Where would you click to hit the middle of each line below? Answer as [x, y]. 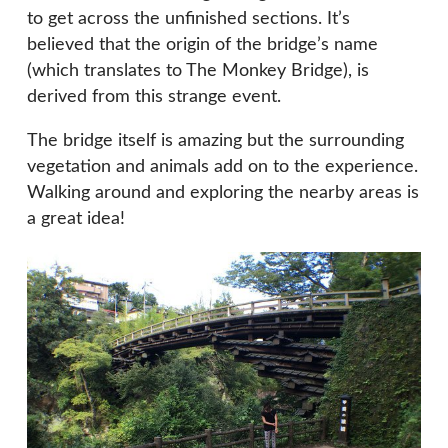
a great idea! [76, 218]
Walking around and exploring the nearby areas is [223, 192]
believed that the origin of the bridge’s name [202, 44]
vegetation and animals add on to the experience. [222, 166]
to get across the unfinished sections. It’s [188, 18]
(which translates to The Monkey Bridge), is [198, 70]
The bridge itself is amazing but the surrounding [215, 140]
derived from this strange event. [154, 96]
